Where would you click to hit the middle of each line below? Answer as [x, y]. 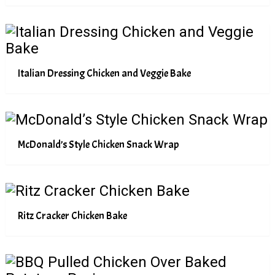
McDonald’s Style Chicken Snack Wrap [98, 145]
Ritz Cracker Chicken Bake [72, 216]
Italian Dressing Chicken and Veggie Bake [104, 73]
